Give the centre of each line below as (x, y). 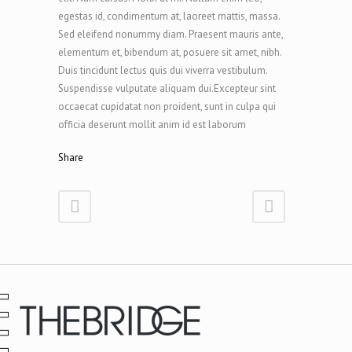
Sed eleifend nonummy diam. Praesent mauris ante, (170, 34)
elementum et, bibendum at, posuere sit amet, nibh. (170, 52)
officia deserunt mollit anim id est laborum (152, 125)
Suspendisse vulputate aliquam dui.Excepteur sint (167, 88)
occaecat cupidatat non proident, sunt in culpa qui (167, 106)
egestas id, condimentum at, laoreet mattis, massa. (169, 16)
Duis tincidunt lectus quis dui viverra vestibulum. (163, 70)
